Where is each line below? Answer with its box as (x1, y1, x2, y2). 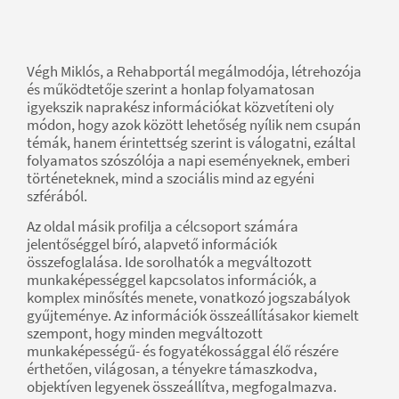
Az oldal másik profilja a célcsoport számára (27, 216, 298, 237)
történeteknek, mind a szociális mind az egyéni (27, 168, 314, 189)
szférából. (27, 186, 87, 207)
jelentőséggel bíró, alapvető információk (27, 234, 277, 255)
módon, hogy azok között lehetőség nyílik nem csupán (27, 115, 361, 135)
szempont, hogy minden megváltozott (27, 323, 263, 344)
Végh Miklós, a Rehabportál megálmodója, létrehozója (27, 61, 362, 82)
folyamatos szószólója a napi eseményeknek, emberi (27, 151, 350, 171)
